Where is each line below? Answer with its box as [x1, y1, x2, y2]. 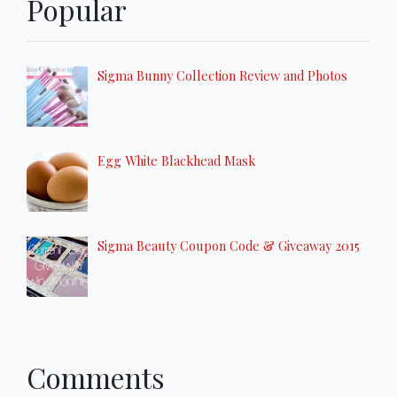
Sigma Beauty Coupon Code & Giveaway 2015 [97, 236, 360, 254]
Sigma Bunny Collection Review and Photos [97, 66, 347, 84]
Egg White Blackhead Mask [97, 151, 255, 169]
